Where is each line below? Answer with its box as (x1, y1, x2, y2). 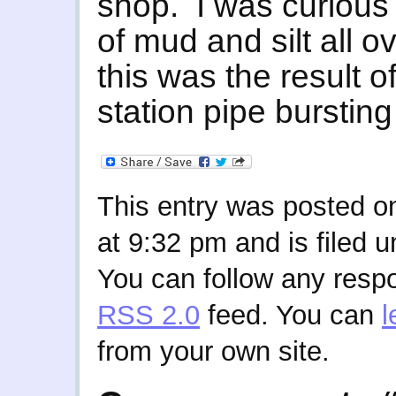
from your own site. (97, 336, 330, 367)
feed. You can (200, 300, 382, 331)
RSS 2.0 (97, 300, 200, 331)
